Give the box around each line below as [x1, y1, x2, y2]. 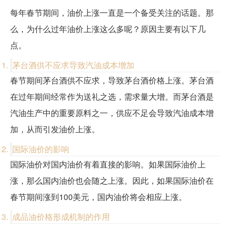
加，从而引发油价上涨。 [10, 123, 100, 135]
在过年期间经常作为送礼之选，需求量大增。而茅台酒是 [10, 91, 214, 103]
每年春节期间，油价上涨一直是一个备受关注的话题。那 [10, 7, 214, 19]
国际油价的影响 [12, 143, 69, 155]
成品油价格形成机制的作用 [12, 211, 110, 223]
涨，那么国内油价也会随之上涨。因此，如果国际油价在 [10, 175, 214, 187]
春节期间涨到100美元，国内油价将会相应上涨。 [10, 191, 187, 203]
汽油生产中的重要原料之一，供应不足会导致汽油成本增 [10, 107, 214, 119]
